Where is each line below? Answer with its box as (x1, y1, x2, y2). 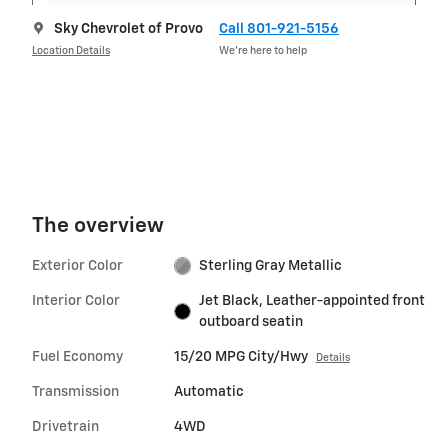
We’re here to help (219, 46, 307, 57)
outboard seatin (199, 314, 304, 329)
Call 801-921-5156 (219, 21, 339, 36)
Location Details (32, 46, 110, 57)
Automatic (173, 384, 244, 399)
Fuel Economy (32, 349, 123, 364)
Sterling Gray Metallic (199, 258, 343, 273)
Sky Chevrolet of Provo (54, 21, 203, 36)
